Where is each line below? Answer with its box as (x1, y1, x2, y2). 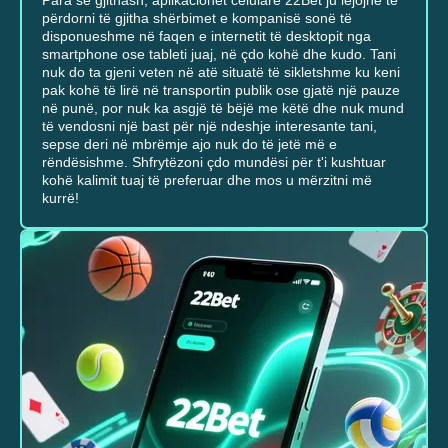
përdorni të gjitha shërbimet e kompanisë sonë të (42, 9, 352, 26)
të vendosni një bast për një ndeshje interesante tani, (42, 117, 377, 134)
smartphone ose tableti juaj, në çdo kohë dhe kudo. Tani (42, 45, 396, 62)
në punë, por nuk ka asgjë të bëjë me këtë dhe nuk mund (42, 99, 404, 116)
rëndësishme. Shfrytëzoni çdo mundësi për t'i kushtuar (42, 153, 386, 170)
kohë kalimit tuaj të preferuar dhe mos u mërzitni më (42, 171, 372, 188)
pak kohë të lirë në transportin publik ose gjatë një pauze (42, 81, 400, 98)
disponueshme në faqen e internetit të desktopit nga (42, 27, 371, 44)
